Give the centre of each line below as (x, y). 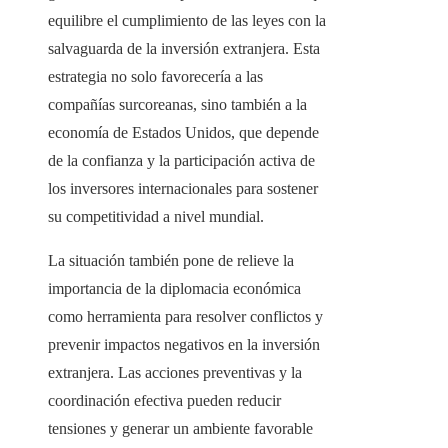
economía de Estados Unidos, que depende (183, 133)
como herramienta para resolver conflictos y (185, 317)
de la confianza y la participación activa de (181, 161)
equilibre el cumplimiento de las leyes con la (187, 21)
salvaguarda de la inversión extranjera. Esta (184, 49)
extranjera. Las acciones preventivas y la (175, 373)
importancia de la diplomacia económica (174, 289)
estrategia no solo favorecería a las (155, 77)
